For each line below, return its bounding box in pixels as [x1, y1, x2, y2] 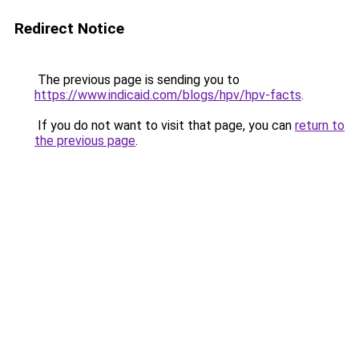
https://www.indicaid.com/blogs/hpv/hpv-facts [34, 87, 301, 103]
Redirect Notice [14, 19, 124, 38]
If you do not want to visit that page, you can [34, 118, 295, 133]
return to [295, 118, 345, 133]
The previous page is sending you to [34, 72, 240, 87]
